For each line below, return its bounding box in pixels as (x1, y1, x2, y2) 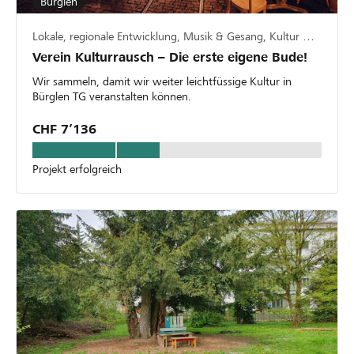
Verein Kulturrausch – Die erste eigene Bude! (32, 49, 307, 65)
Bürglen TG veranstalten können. (32, 89, 191, 103)
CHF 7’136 (32, 121, 96, 137)
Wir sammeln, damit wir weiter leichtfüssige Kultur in (32, 74, 292, 88)
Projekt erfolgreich (32, 162, 122, 175)
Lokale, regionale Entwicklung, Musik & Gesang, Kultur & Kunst (303, 29, 314, 43)
